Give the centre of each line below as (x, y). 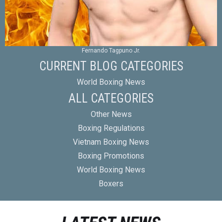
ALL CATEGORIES (111, 99)
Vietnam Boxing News (111, 142)
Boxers (111, 184)
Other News (111, 114)
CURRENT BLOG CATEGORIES (111, 66)
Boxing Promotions (111, 156)
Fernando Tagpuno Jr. (111, 51)
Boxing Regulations (111, 128)
